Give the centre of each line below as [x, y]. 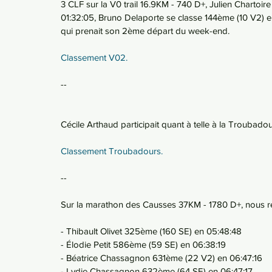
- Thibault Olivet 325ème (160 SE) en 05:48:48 [151, 231]
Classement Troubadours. [113, 151]
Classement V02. [94, 57]
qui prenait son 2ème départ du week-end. [146, 31]
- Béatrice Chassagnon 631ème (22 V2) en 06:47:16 [161, 258]
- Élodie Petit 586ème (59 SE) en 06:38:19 [143, 244]
